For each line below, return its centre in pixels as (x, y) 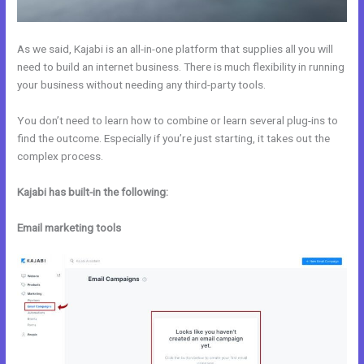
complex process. (61, 156)
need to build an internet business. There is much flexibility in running (181, 67)
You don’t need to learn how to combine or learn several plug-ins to (178, 120)
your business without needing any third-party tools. (142, 85)
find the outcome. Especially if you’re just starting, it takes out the (174, 138)
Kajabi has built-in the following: (93, 191)
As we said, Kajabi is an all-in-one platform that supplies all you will (175, 49)
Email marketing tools (69, 227)
